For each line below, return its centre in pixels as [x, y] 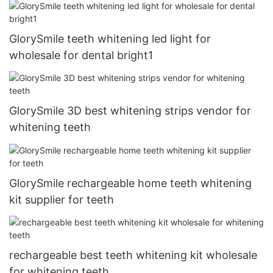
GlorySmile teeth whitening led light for [110, 38]
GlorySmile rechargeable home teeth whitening [130, 183]
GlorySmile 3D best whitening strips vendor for [130, 111]
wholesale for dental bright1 [81, 55]
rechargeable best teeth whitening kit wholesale [133, 255]
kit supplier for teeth [62, 199]
